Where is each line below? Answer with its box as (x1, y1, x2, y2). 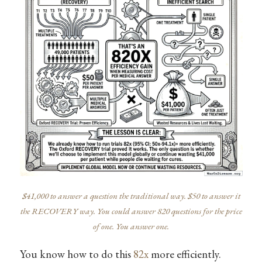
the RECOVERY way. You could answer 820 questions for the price (20, 205, 242, 218)
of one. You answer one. (93, 220, 169, 233)
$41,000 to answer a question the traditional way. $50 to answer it (22, 190, 240, 202)
